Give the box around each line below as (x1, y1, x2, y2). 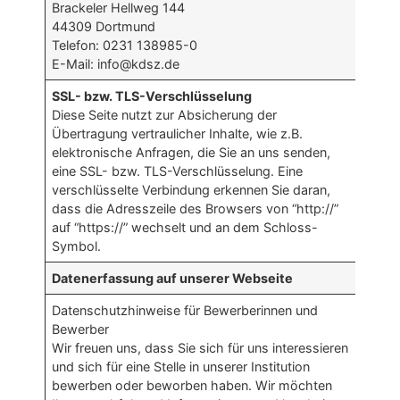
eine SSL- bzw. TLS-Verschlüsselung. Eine (52, 163, 304, 179)
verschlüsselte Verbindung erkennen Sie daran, (52, 182, 331, 198)
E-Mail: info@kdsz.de (52, 56, 180, 72)
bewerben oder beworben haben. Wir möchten (52, 378, 333, 394)
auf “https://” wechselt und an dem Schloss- (52, 220, 319, 236)
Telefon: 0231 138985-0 (52, 37, 198, 54)
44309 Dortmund (52, 19, 156, 35)
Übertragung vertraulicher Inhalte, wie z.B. (52, 126, 304, 142)
